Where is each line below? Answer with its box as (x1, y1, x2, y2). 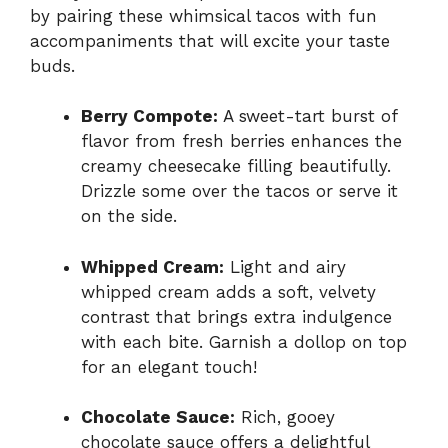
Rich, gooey (235, 407, 335, 428)
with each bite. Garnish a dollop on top (81, 331, 407, 352)
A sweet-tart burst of (218, 106, 397, 127)
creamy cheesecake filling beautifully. (81, 156, 391, 177)
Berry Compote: (81, 106, 218, 127)
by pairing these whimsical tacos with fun (30, 5, 377, 26)
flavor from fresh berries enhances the (81, 131, 402, 152)
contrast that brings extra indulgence (81, 306, 392, 327)
